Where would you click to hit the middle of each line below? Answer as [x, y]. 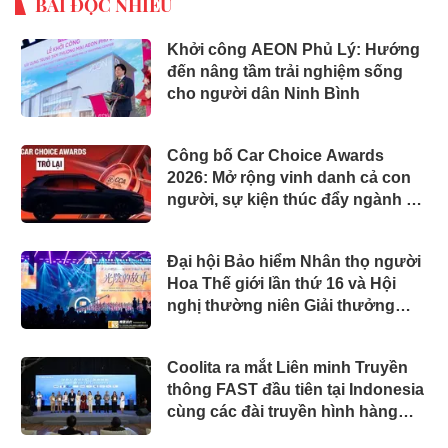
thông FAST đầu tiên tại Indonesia [295, 389]
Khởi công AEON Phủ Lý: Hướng [293, 49]
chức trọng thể [223, 349]
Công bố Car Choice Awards [275, 155]
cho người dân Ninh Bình [263, 93]
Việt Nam [201, 221]
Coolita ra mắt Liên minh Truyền [287, 367]
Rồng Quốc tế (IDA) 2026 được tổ [293, 327]
